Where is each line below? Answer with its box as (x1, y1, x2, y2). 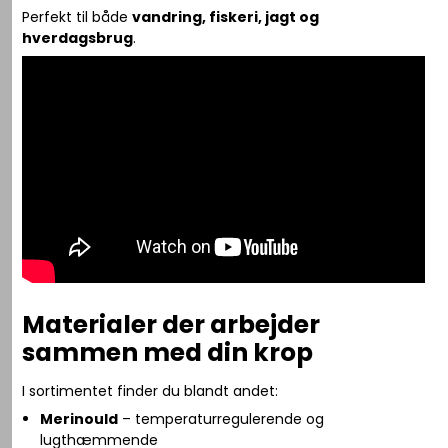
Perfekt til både (22, 7, 133, 28)
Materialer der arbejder (22, 306, 321, 342)
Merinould (39, 408, 118, 429)
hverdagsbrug (22, 28, 134, 49)
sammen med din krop (22, 334, 314, 370)
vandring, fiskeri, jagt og (132, 7, 320, 28)
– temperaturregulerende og (117, 408, 324, 429)
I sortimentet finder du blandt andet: (22, 380, 279, 401)
